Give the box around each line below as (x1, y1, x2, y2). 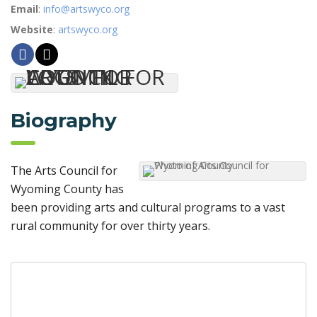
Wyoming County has (11, 180, 124, 197)
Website (11, 22, 53, 36)
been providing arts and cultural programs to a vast (11, 199, 285, 215)
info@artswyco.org (43, 1, 129, 16)
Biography (11, 108, 117, 132)
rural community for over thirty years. (11, 217, 210, 234)
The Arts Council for (11, 162, 117, 178)
